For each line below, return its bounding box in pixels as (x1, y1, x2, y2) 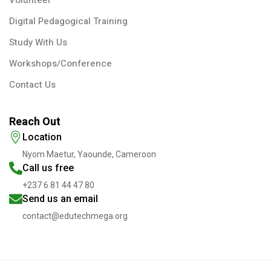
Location (22, 131, 62, 143)
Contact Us (9, 77, 56, 91)
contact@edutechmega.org (22, 211, 128, 221)
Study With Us (9, 35, 67, 49)
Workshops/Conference (9, 56, 112, 70)
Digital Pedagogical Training (9, 14, 128, 28)
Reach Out (9, 113, 60, 130)
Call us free (22, 162, 74, 174)
